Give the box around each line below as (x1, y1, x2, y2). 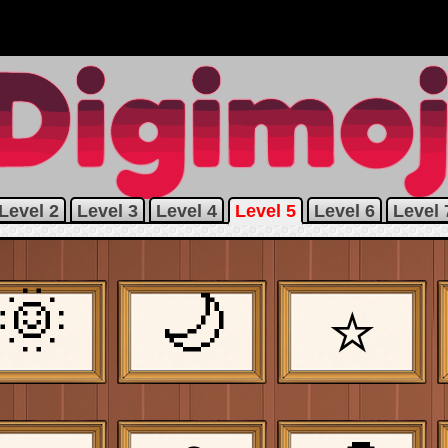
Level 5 (234, 201, 296, 221)
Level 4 (155, 201, 217, 221)
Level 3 (76, 201, 138, 221)
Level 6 (313, 201, 375, 221)
